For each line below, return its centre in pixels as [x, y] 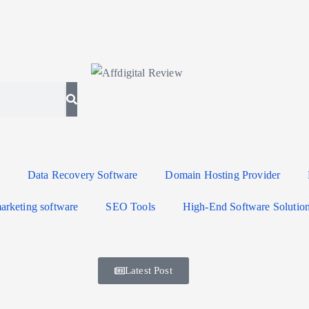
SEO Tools [130, 206]
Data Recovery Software [82, 175]
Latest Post [149, 270]
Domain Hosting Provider [223, 175]
